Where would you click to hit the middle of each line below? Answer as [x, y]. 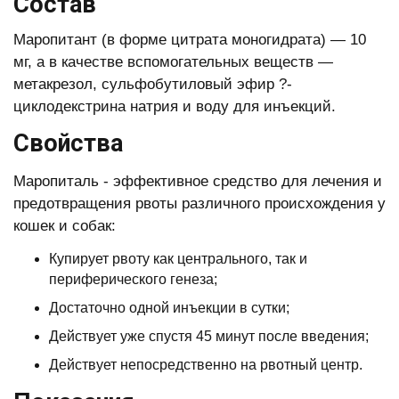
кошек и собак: [65, 226]
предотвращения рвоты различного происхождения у [199, 204]
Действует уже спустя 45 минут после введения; [209, 336]
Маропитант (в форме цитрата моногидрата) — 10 [190, 40]
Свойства [68, 143]
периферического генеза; [133, 279]
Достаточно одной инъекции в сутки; [169, 308]
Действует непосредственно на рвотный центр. [206, 365]
